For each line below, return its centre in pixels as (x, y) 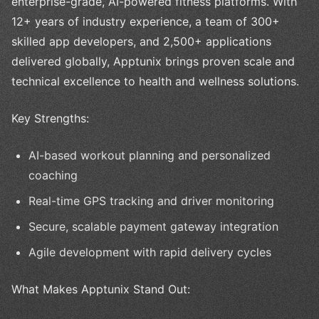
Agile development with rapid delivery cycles (150, 252)
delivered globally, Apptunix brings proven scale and (153, 62)
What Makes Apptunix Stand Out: (101, 289)
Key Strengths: (50, 119)
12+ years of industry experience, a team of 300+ (146, 22)
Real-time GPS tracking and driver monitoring (151, 201)
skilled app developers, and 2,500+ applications (141, 42)
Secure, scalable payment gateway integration (153, 227)
